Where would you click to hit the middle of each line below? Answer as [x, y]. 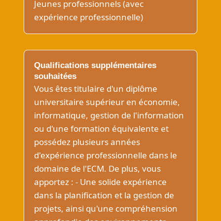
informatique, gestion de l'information [109, 115]
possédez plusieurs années [87, 142]
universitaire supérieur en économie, [107, 102]
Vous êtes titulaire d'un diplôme [96, 89]
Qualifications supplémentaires [95, 65]
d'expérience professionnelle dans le [106, 155]
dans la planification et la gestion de [104, 195]
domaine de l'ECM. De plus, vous [97, 168]
